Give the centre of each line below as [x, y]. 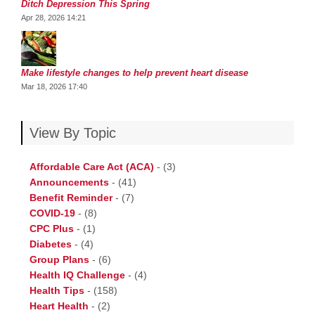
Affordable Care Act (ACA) [92, 167]
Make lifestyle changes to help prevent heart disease [135, 73]
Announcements [69, 182]
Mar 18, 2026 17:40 [54, 86]
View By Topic [73, 133]
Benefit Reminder [71, 198]
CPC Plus [52, 229]
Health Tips [57, 290]
